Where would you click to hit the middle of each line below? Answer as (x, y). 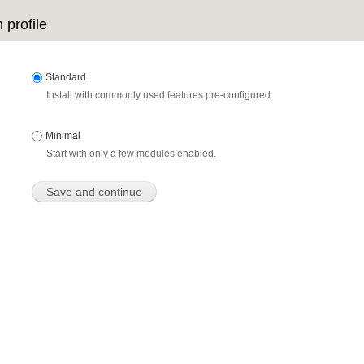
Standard (66, 78)
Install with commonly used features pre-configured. (160, 95)
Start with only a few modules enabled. (131, 154)
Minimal (63, 136)
